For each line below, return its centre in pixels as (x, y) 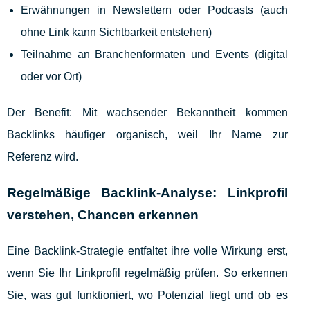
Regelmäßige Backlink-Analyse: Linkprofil (147, 193)
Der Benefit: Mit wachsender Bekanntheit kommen (147, 113)
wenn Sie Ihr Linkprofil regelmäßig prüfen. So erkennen (147, 273)
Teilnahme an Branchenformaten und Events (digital (154, 55)
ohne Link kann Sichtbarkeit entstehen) (116, 33)
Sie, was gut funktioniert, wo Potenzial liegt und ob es (147, 295)
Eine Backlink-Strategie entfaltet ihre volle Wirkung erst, (147, 251)
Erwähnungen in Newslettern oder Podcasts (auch (154, 10)
